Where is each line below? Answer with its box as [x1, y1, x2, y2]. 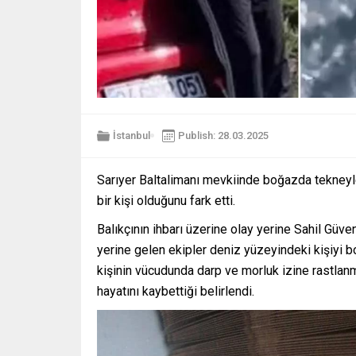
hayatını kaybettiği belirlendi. [97, 283, 254, 299]
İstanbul [113, 130, 150, 142]
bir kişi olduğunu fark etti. [97, 192, 235, 208]
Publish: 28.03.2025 [178, 130, 269, 142]
